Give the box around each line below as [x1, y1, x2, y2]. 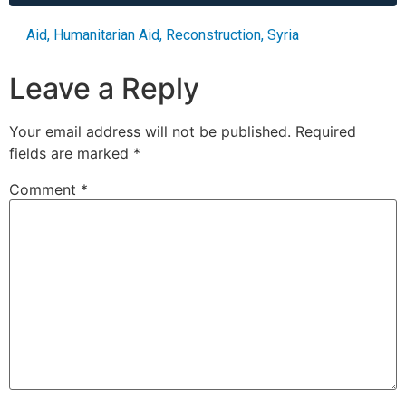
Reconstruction [166, 26, 261, 44]
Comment [9, 180, 81, 199]
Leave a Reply [9, 71, 199, 107]
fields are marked [9, 144, 133, 163]
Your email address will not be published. [9, 122, 291, 141]
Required [295, 122, 356, 141]
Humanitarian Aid [53, 26, 159, 44]
